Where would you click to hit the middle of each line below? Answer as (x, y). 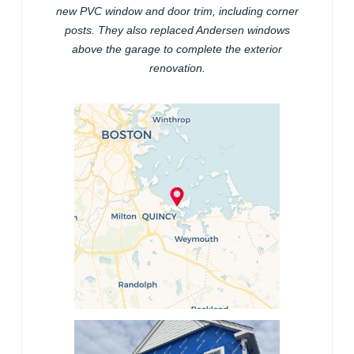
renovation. (177, 68)
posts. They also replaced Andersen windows (177, 30)
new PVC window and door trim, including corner (177, 11)
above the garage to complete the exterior (177, 49)
